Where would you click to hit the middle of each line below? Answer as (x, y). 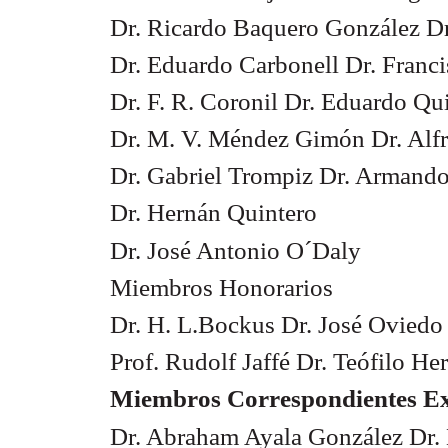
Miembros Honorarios (221, 287)
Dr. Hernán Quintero (213, 213)
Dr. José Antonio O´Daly (235, 250)
